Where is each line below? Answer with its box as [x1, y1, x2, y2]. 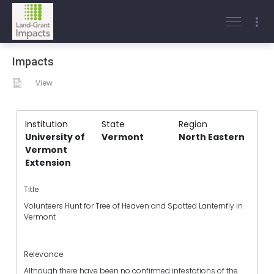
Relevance [24, 248, 63, 259]
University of [25, 131, 85, 143]
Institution [25, 118, 68, 130]
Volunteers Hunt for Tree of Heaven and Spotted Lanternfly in [24, 201, 243, 212]
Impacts [12, 55, 54, 68]
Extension [25, 157, 71, 169]
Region [178, 118, 207, 130]
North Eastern [178, 131, 245, 143]
